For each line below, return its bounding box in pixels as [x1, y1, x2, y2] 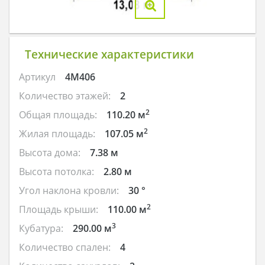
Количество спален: [19, 241, 111, 254]
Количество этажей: [19, 89, 111, 103]
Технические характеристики [24, 46, 194, 62]
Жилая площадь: [19, 127, 95, 141]
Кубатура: [19, 222, 63, 235]
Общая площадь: [19, 108, 97, 122]
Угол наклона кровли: [19, 184, 119, 198]
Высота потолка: [19, 165, 94, 179]
